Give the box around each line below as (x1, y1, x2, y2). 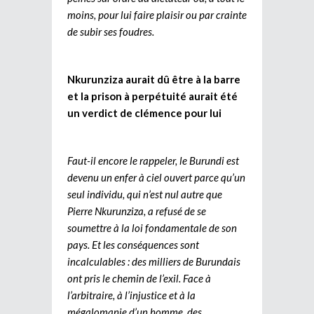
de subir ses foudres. (67, 25, 156, 38)
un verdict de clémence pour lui (67, 106, 221, 119)
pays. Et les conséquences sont (67, 238, 199, 251)
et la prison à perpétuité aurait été (67, 89, 238, 102)
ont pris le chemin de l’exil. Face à (67, 271, 211, 285)
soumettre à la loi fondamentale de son (67, 221, 237, 234)
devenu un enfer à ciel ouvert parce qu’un (67, 170, 245, 184)
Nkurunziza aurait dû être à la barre (67, 72, 240, 86)
